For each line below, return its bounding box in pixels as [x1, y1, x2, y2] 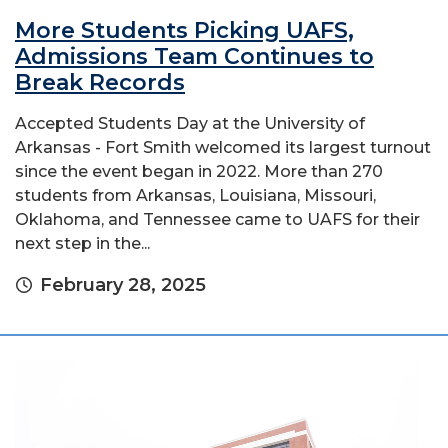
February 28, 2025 [40, 274, 206, 297]
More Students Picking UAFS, [15, 17, 354, 45]
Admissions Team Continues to [15, 43, 374, 71]
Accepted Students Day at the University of [15, 114, 365, 134]
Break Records [15, 69, 185, 97]
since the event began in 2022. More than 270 [15, 162, 383, 182]
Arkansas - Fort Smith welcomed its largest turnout [15, 138, 431, 158]
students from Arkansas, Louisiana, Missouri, [15, 186, 376, 206]
